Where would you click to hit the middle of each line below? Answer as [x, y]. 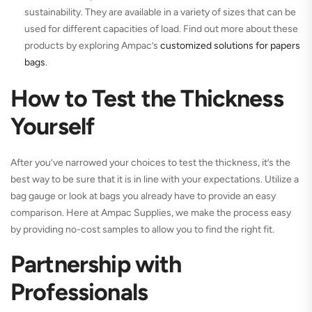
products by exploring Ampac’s [92, 46]
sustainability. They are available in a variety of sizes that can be [160, 13]
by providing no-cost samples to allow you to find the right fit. [142, 230]
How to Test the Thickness [147, 99]
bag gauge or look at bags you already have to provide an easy [143, 196]
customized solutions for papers [230, 46]
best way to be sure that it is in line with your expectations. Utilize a [155, 180]
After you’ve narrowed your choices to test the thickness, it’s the [150, 163]
